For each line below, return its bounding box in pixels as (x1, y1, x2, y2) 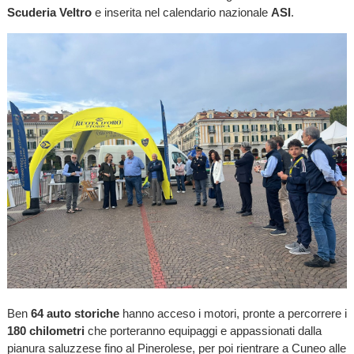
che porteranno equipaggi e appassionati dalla (84, 323, 322, 337)
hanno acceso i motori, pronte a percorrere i (119, 306, 347, 320)
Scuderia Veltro (6, 5, 92, 19)
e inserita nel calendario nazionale (91, 5, 271, 19)
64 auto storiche (30, 306, 119, 320)
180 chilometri (6, 323, 85, 337)
